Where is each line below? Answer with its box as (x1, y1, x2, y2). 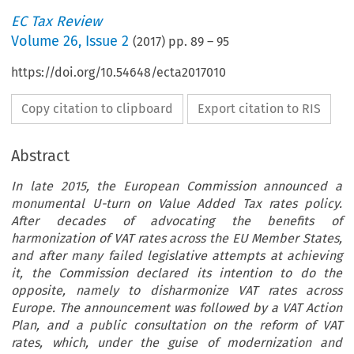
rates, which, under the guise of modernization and (11, 335, 342, 351)
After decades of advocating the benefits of (11, 213, 342, 229)
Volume (11, 32, 64, 51)
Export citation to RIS (198, 101, 322, 117)
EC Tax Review (11, 13, 103, 31)
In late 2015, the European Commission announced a (11, 179, 342, 194)
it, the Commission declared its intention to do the (11, 265, 342, 281)
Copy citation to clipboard (21, 101, 174, 117)
